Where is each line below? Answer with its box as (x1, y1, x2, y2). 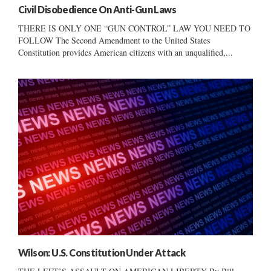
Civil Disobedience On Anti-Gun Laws (18, 4, 176, 16)
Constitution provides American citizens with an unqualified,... (18, 47, 233, 59)
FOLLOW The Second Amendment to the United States (18, 34, 210, 47)
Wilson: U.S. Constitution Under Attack (18, 246, 186, 258)
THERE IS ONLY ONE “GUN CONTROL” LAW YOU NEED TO (18, 22, 250, 34)
